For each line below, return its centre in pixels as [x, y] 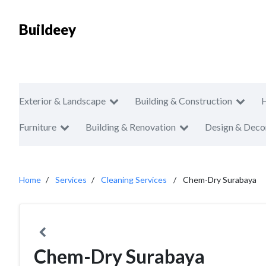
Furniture [38, 127]
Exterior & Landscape [62, 101]
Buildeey [47, 29]
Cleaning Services [134, 180]
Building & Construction [183, 101]
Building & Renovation [131, 127]
